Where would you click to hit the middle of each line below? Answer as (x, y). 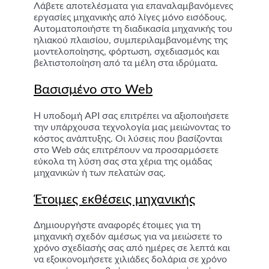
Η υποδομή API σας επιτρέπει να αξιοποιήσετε (131, 116)
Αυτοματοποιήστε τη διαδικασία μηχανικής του (133, 29)
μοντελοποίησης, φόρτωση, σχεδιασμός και (127, 52)
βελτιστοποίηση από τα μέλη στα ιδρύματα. (126, 63)
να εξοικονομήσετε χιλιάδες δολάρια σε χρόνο (131, 260)
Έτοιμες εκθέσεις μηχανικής (115, 199)
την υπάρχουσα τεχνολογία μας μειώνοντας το (132, 127)
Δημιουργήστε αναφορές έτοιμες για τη (117, 225)
